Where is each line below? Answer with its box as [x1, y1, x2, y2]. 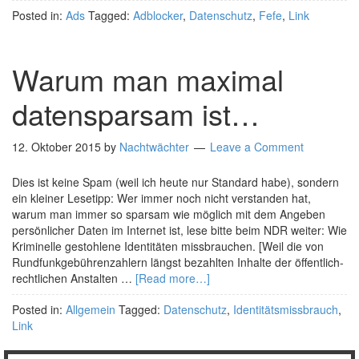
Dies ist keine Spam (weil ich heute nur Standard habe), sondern [12, 174, 339, 190]
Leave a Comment [210, 139, 304, 155]
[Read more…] [135, 270, 210, 286]
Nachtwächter [119, 139, 189, 155]
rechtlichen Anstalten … [12, 270, 135, 286]
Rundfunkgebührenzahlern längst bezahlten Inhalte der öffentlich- [12, 254, 344, 270]
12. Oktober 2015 [12, 139, 101, 155]
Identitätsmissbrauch [233, 301, 338, 317]
